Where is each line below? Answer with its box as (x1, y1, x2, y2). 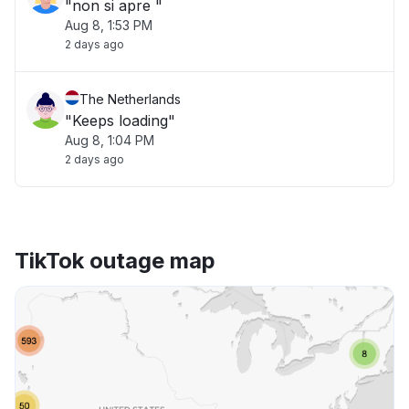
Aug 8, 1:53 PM (65, 17, 152, 33)
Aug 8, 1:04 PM (65, 132, 154, 148)
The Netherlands (79, 91, 181, 107)
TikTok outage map (15, 247, 215, 274)
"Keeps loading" (65, 111, 175, 130)
